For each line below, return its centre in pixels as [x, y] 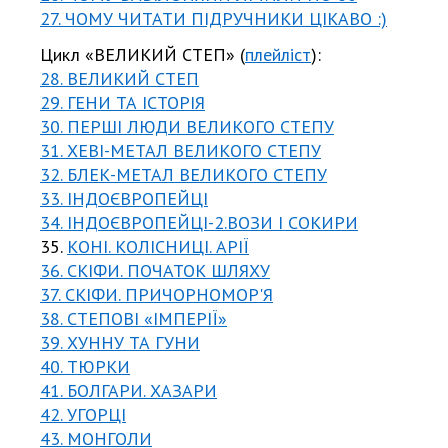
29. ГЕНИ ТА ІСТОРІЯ [122, 102]
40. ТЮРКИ [85, 366]
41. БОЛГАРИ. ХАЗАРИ [128, 390]
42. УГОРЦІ [83, 414]
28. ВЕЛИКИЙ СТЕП [119, 78]
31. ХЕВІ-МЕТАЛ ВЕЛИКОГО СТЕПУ [180, 150]
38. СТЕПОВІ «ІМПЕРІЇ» [133, 318]
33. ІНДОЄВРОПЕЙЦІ [124, 198]
